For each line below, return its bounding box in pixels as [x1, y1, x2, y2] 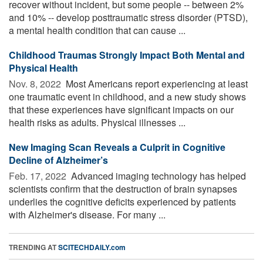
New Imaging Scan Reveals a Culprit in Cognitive [9, 140, 225, 154]
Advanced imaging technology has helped [69, 168, 246, 183]
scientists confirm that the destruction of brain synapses [9, 181, 237, 195]
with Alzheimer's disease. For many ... [9, 207, 166, 221]
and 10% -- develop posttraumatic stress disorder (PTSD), [9, 10, 248, 24]
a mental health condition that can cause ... [9, 23, 186, 37]
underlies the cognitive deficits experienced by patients [9, 194, 236, 208]
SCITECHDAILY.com [58, 241, 126, 252]
